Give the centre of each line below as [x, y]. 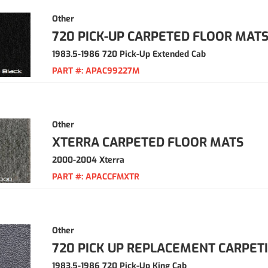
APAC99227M [112, 71]
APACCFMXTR [112, 177]
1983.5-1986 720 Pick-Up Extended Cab [129, 54]
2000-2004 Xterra [88, 160]
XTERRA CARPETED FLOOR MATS [148, 142]
